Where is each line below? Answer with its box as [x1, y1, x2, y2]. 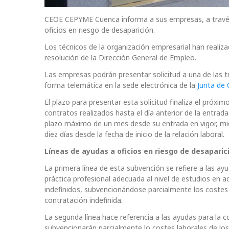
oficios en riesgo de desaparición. [44, 25, 155, 35]
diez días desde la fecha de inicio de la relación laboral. [44, 129, 224, 140]
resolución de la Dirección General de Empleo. [44, 53, 196, 63]
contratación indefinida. [44, 195, 123, 205]
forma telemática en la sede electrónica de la [44, 80, 197, 90]
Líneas [44, 146, 68, 156]
